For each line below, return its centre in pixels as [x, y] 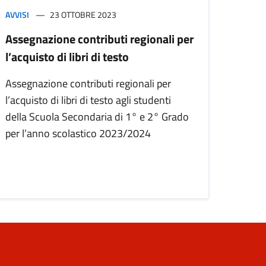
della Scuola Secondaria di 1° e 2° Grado [97, 117]
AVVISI [17, 15]
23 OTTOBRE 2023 [83, 15]
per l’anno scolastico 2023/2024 [78, 134]
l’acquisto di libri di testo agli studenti [88, 100]
